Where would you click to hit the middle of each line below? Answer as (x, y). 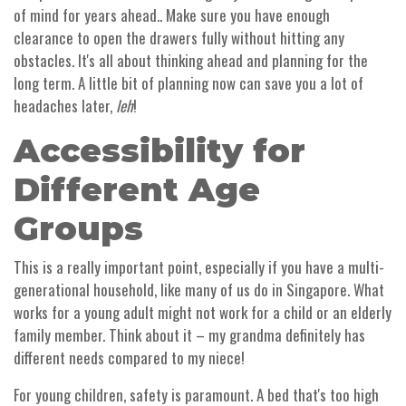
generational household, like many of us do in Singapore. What (199, 290)
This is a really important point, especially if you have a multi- (199, 267)
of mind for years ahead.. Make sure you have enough (172, 15)
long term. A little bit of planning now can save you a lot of (188, 83)
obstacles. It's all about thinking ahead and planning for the (191, 61)
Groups (78, 229)
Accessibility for (159, 151)
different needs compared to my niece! (129, 358)
